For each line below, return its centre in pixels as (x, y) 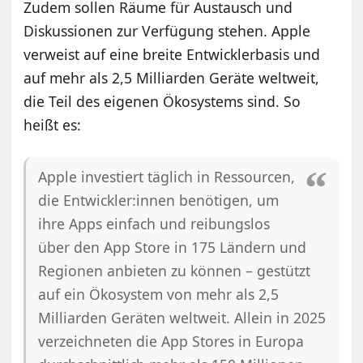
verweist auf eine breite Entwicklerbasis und (172, 54)
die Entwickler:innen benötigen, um (159, 200)
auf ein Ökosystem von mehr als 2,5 (159, 294)
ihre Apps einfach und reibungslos (154, 223)
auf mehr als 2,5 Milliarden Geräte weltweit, (172, 77)
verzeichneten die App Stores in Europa (171, 341)
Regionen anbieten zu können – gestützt (175, 270)
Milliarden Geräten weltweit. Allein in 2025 (182, 317)
